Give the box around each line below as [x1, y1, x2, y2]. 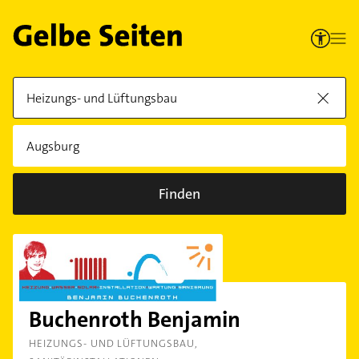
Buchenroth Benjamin [29, 305, 240, 334]
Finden [159, 184, 200, 204]
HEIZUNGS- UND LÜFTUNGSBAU [29, 337, 196, 350]
